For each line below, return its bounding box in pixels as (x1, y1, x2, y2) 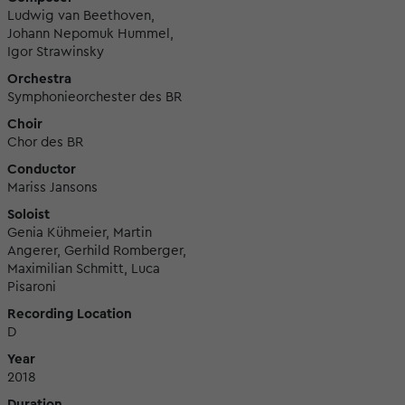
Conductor (6, 163, 76, 176)
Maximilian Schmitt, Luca (6, 262, 160, 276)
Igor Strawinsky (6, 45, 104, 59)
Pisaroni (6, 280, 56, 294)
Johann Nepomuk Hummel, (6, 27, 174, 41)
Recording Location (6, 307, 132, 321)
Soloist (6, 208, 50, 221)
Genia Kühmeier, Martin (6, 226, 152, 240)
